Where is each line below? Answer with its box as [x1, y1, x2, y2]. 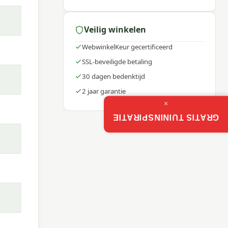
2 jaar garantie [82, 86, 126, 96]
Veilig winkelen [84, 24, 147, 36]
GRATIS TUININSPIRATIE [112, 113, 219, 122]
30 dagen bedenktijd [82, 71, 146, 81]
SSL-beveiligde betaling [82, 56, 153, 66]
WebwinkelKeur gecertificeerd [82, 42, 173, 51]
